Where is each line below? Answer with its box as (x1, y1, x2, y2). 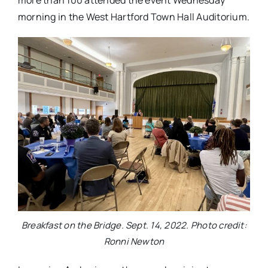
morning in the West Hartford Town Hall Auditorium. (17, 10, 249, 24)
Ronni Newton (103, 235, 165, 248)
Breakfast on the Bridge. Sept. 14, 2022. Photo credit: (22, 219, 246, 232)
